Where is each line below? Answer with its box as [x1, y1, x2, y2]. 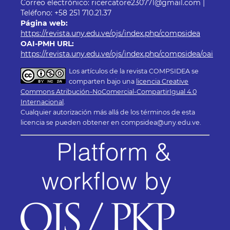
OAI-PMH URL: [20, 39, 74, 49]
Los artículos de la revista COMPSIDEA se [69, 67, 199, 75]
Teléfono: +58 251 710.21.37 [20, 8, 111, 18]
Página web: [20, 18, 68, 28]
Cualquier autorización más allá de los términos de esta [20, 108, 195, 117]
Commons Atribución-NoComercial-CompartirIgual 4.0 [20, 88, 197, 96]
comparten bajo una [69, 78, 137, 86]
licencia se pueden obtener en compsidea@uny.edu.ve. [20, 119, 201, 127]
